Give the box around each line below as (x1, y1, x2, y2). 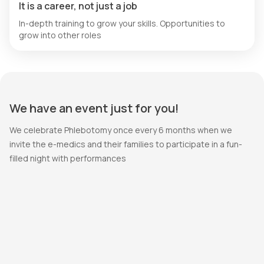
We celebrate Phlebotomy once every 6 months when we (9, 124, 232, 136)
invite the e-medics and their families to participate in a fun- (9, 138, 242, 150)
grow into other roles (19, 29, 101, 41)
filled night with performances (9, 153, 126, 164)
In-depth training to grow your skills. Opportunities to (19, 18, 225, 29)
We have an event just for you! (9, 100, 179, 116)
